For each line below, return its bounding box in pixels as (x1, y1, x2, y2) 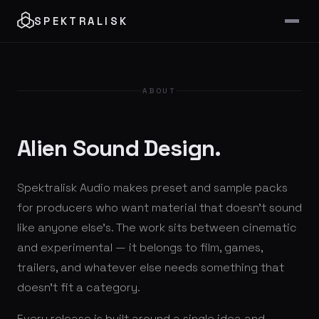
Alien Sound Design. (17, 134, 221, 162)
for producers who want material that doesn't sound (17, 200, 302, 215)
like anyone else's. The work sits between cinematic (17, 220, 297, 235)
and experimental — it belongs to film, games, (17, 240, 263, 255)
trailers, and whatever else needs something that (17, 260, 284, 275)
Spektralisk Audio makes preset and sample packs (17, 180, 288, 195)
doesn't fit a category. (17, 280, 140, 295)
